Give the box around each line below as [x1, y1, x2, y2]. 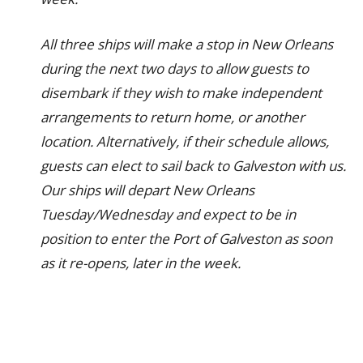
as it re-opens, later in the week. [41, 254, 241, 272]
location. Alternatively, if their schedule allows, [41, 132, 329, 151]
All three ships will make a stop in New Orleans [41, 35, 333, 53]
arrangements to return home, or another [41, 108, 305, 126]
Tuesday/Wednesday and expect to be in [41, 205, 296, 224]
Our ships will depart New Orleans [41, 181, 254, 199]
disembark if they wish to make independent [41, 83, 322, 102]
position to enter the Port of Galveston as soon [41, 229, 332, 248]
